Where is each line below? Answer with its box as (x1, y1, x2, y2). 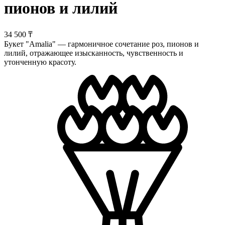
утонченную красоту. (4, 57, 76, 66)
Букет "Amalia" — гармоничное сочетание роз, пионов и (4, 39, 199, 48)
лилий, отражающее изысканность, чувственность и (4, 48, 183, 57)
